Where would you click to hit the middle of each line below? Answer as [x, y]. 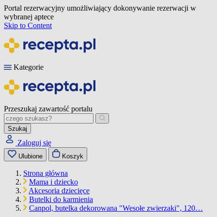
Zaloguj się [34, 143]
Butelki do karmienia [61, 199]
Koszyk [73, 156]
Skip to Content [28, 25]
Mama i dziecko [54, 182]
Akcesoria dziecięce [59, 191]
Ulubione [31, 156]
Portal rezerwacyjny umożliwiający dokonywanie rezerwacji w [100, 8]
